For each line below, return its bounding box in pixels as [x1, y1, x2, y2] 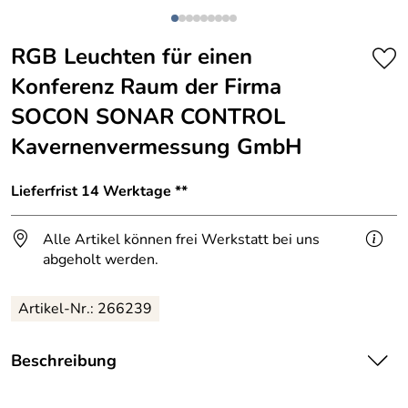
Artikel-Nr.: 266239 [18, 298, 152, 319]
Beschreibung [11, 349, 117, 372]
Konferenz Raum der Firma [11, 72, 281, 101]
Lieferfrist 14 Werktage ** [11, 180, 188, 201]
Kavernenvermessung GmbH [11, 132, 302, 161]
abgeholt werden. [43, 249, 158, 270]
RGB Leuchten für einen [11, 42, 252, 71]
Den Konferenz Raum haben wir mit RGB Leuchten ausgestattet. [11, 387, 350, 404]
